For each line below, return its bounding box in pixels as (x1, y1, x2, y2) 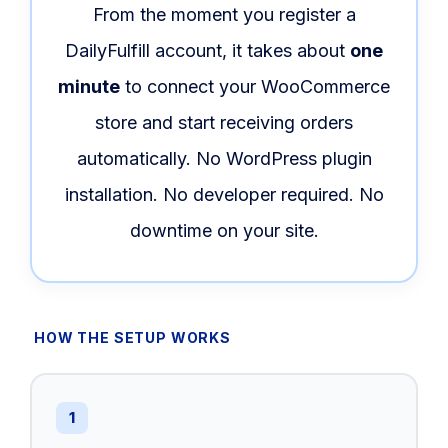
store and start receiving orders (95, 111, 353, 133)
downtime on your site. (129, 219, 319, 241)
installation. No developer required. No (64, 183, 384, 205)
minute (58, 75, 120, 97)
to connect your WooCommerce (120, 75, 390, 97)
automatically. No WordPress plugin (76, 147, 372, 169)
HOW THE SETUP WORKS (34, 328, 231, 346)
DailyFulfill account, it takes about (65, 39, 350, 61)
